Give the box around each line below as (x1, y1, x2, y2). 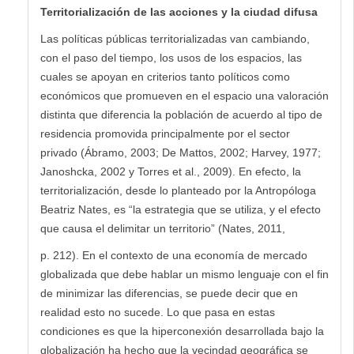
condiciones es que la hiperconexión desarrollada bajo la (40, 324, 324, 337)
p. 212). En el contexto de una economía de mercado (40, 248, 307, 262)
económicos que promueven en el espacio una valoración (40, 88, 329, 102)
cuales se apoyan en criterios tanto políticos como (40, 70, 290, 83)
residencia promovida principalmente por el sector (40, 126, 290, 140)
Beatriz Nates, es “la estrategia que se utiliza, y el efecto (40, 202, 321, 216)
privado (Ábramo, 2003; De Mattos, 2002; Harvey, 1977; (40, 145, 321, 159)
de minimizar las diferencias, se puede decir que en (40, 286, 298, 299)
